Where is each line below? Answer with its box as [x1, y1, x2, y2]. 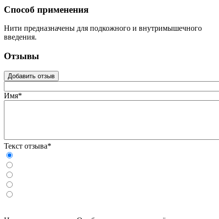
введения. [4, 33, 37, 42]
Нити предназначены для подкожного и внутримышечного [4, 24, 202, 33]
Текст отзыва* [4, 141, 51, 150]
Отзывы [4, 51, 39, 62]
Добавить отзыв [8, 72, 55, 80]
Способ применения [4, 4, 88, 15]
